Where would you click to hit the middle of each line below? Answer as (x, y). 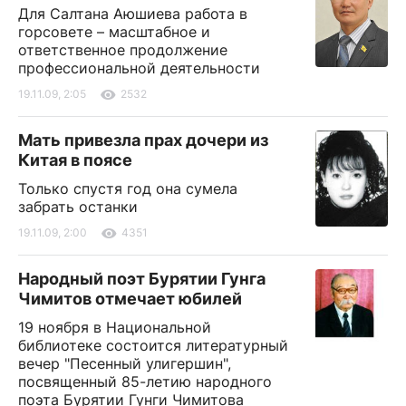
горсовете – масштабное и (114, 32)
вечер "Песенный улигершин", (125, 364)
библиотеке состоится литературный (153, 346)
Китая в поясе (75, 160)
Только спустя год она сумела (128, 189)
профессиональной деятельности (139, 68)
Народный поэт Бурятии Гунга (142, 279)
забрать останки (78, 207)
